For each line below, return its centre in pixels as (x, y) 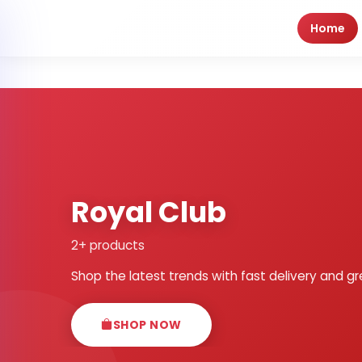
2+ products (108, 245)
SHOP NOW (147, 324)
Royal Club (149, 212)
